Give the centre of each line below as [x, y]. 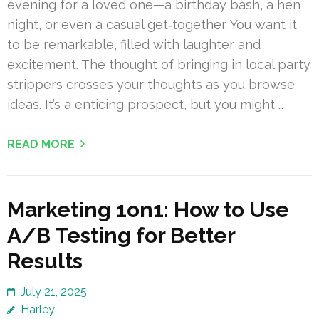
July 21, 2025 [54, 292]
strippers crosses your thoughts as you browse [151, 85]
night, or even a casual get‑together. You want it [152, 25]
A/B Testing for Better [121, 236]
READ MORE [41, 145]
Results [45, 261]
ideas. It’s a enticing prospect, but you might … [145, 105]
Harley [38, 310]
